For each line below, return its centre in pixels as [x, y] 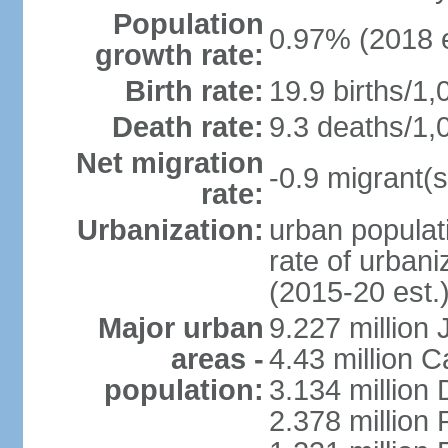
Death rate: [187, 127]
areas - [217, 359]
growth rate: [179, 55]
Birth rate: [194, 91]
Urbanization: [170, 230]
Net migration [169, 163]
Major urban [180, 328]
